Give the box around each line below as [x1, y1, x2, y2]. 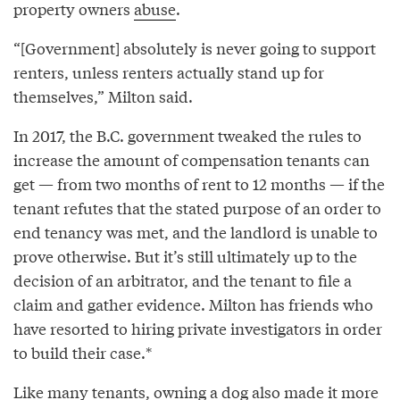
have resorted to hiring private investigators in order [13, 316, 382, 339]
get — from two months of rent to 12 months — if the [13, 171, 385, 195]
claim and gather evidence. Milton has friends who [13, 292, 373, 315]
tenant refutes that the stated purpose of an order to [13, 196, 381, 219]
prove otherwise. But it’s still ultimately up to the [13, 244, 357, 267]
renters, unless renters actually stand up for [13, 60, 324, 83]
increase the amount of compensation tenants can [13, 147, 370, 171]
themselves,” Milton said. [13, 84, 193, 107]
